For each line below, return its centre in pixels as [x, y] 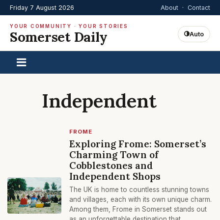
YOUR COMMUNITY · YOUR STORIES [69, 26]
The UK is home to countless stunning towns [139, 190]
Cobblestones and [111, 165]
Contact [199, 8]
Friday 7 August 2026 [42, 8]
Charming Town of [114, 154]
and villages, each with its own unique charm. [140, 199]
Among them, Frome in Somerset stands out [138, 209]
